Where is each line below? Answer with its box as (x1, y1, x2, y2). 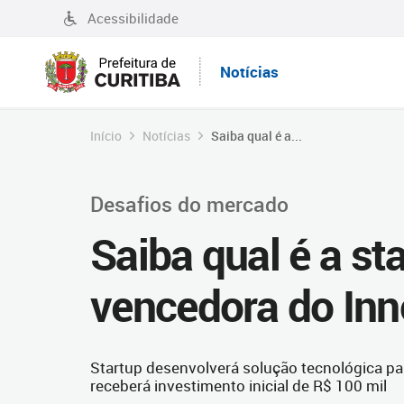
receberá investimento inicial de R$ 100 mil (90, 375, 387, 396)
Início (90, 127, 122, 144)
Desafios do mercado (90, 189, 289, 218)
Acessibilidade (87, 9, 179, 27)
